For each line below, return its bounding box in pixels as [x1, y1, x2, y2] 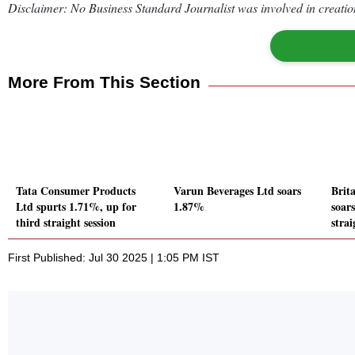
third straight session [16, 214, 116, 231]
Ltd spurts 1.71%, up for [16, 198, 136, 216]
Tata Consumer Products [16, 182, 136, 200]
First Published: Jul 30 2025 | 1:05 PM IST [8, 251, 219, 265]
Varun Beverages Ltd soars [174, 182, 301, 200]
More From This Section [8, 72, 200, 91]
